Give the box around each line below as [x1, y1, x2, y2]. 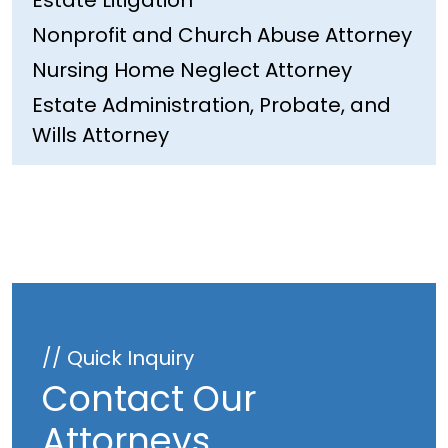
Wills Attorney [32, 121, 169, 150]
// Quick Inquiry [42, 344, 194, 373]
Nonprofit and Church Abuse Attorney [32, 21, 412, 50]
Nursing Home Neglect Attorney [32, 56, 352, 85]
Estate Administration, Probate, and [32, 91, 391, 120]
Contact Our [42, 374, 256, 424]
